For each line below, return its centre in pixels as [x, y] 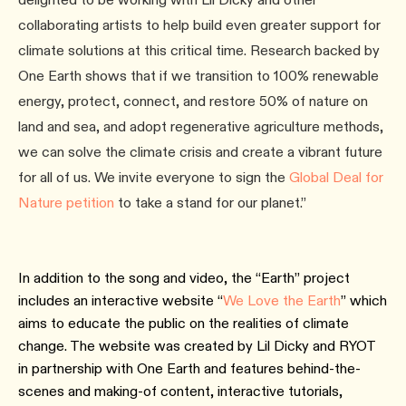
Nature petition [66, 203]
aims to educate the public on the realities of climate [184, 323]
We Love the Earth [282, 300]
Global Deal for [336, 177]
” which [364, 300]
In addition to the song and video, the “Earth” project [184, 278]
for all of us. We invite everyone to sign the [154, 177]
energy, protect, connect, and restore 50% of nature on [193, 101]
